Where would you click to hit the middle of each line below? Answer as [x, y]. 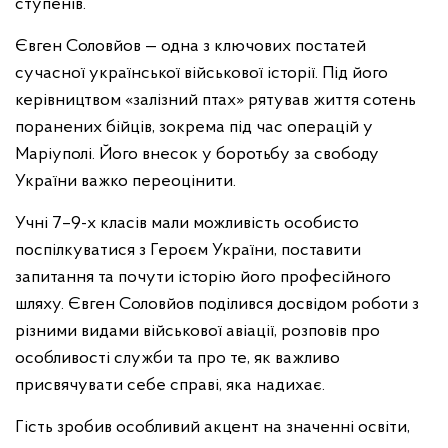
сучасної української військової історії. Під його [201, 73]
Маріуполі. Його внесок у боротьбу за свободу [197, 154]
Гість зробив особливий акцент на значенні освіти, [212, 427]
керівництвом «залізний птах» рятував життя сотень [215, 100]
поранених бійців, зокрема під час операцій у [194, 127]
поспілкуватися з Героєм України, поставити [188, 250]
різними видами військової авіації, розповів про [197, 331]
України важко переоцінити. [125, 181]
